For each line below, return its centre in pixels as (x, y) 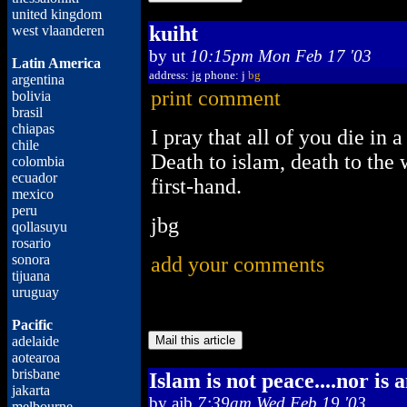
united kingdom (57, 14)
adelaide (35, 341)
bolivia (31, 96)
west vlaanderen (58, 30)
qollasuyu (40, 227)
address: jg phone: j (199, 75)
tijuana (31, 276)
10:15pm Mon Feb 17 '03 (281, 56)
